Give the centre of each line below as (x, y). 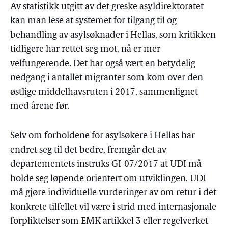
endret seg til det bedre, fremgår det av (88, 150)
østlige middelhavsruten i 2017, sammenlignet (104, 92)
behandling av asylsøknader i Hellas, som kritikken (113, 35)
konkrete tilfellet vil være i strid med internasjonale (113, 207)
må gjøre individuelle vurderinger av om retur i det (113, 193)
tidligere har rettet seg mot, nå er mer (85, 50)
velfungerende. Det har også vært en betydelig (103, 64)
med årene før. (40, 107)
